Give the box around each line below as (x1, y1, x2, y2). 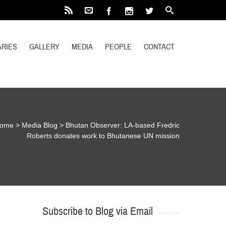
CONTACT (144, 42, 175, 52)
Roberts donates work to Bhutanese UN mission (27, 132, 180, 140)
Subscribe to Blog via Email (42, 204, 153, 218)
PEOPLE (105, 42, 132, 52)
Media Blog (22, 121, 58, 129)
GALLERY (29, 42, 60, 52)
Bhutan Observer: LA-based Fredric (66, 121, 180, 129)
